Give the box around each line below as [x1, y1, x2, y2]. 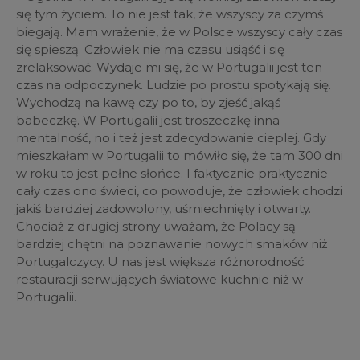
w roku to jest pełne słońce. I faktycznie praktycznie [16, 165, 328, 181]
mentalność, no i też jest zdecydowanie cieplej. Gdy [16, 129, 326, 145]
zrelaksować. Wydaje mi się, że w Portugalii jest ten [16, 59, 322, 75]
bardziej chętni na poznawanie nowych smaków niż [16, 235, 328, 252]
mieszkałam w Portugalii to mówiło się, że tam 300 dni [16, 147, 343, 163]
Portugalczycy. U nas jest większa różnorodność [16, 253, 304, 269]
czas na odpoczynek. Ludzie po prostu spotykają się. [16, 76, 331, 92]
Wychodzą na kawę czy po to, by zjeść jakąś [16, 94, 280, 110]
